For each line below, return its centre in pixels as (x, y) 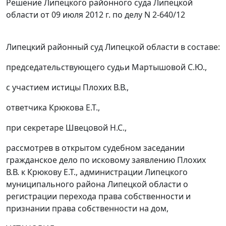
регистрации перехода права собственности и (98, 196)
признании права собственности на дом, (87, 209)
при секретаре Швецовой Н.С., (66, 128)
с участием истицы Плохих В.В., (67, 88)
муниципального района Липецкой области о (97, 184)
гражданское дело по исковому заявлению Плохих (106, 160)
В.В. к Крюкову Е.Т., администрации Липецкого (97, 172)
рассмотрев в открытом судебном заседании (95, 148)
